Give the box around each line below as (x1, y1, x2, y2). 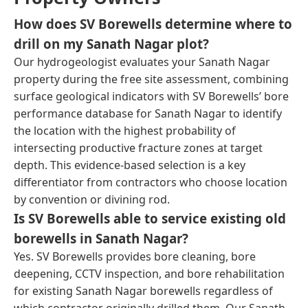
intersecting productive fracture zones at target (14, 140, 263, 155)
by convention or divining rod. (14, 191, 170, 207)
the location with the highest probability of (14, 122, 236, 138)
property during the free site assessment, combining (14, 71, 289, 87)
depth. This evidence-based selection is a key (14, 157, 245, 173)
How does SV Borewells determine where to (14, 14, 292, 32)
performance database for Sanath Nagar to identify (14, 105, 282, 121)
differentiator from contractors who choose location (14, 174, 287, 190)
